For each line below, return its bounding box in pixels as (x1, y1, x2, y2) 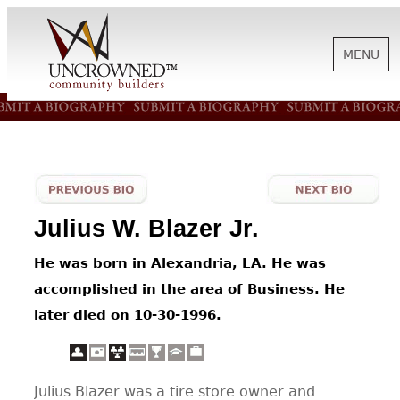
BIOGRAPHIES (173, 361, 321, 385)
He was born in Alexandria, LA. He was (34, 255, 326, 272)
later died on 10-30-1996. (34, 307, 221, 324)
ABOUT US (191, 176, 303, 200)
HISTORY (199, 114, 295, 138)
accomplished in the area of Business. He (34, 281, 345, 298)
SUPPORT (198, 237, 296, 262)
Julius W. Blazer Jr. (34, 215, 259, 242)
